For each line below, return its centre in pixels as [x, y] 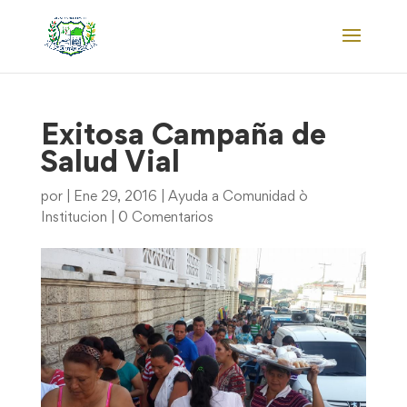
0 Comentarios [165, 218]
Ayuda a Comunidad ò [238, 197]
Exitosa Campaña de [183, 137]
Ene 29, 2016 [115, 197]
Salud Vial [110, 164]
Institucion [74, 218]
